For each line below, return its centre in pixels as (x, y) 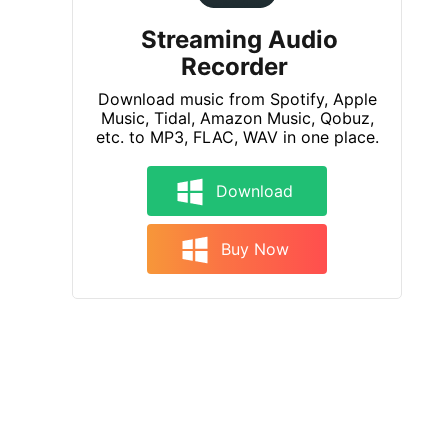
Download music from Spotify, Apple (237, 99)
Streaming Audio (239, 39)
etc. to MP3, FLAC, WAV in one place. (237, 137)
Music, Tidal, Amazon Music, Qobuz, (237, 118)
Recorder (234, 66)
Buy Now (252, 249)
